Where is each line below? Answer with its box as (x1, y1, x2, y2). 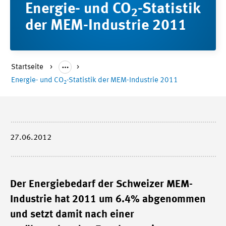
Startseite (11, 64, 45, 71)
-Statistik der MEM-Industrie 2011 (67, 77, 178, 84)
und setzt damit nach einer (10, 209, 134, 220)
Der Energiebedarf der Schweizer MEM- (10, 179, 193, 190)
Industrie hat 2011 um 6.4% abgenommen (10, 194, 206, 205)
